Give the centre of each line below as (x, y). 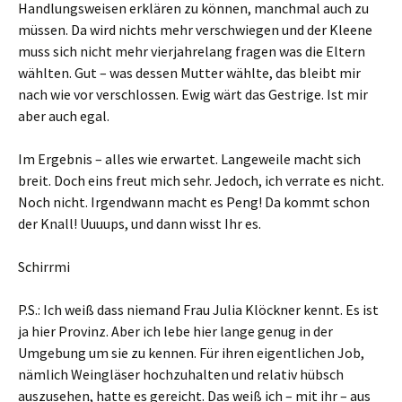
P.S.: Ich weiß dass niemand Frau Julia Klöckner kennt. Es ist (198, 310)
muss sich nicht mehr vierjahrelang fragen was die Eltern (192, 52)
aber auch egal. (64, 116)
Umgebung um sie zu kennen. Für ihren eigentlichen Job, (191, 353)
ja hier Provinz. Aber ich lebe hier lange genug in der (175, 332)
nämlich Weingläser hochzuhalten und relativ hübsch (181, 375)
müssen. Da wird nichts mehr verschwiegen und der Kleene (195, 30)
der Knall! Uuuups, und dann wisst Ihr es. (140, 224)
